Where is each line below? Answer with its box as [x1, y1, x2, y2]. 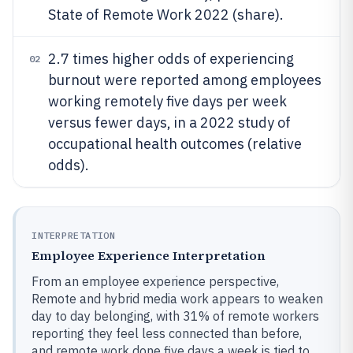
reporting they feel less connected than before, [32, 325, 302, 341]
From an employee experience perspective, [32, 273, 279, 289]
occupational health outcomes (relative [48, 135, 302, 153]
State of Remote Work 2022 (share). [48, 6, 284, 24]
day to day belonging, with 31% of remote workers [32, 308, 319, 324]
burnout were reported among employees [48, 71, 321, 89]
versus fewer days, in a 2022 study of [48, 113, 291, 132]
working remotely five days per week [48, 92, 287, 110]
